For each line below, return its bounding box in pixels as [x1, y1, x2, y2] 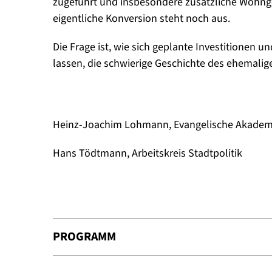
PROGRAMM [53, 228, 116, 245]
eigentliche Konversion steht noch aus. [53, 11, 230, 26]
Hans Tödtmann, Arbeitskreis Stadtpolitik [53, 146, 242, 161]
